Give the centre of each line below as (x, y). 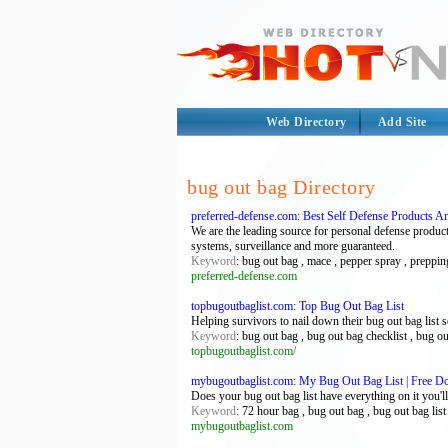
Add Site (402, 122)
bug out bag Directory (281, 187)
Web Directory (306, 122)
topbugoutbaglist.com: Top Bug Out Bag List (297, 306)
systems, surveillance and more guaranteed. (293, 246)
